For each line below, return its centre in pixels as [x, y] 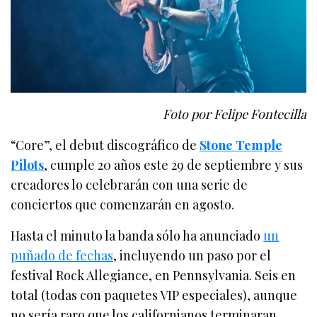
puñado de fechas [62, 255]
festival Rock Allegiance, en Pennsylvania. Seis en [154, 275]
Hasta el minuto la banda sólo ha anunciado [137, 235]
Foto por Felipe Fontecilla [234, 114]
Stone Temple [241, 145]
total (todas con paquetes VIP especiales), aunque [154, 295]
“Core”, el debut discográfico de [105, 145]
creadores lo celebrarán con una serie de [129, 184]
